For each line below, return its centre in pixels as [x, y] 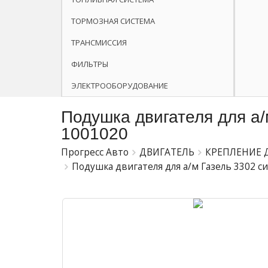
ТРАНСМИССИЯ [99, 42]
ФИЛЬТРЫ [90, 64]
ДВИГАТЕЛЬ [167, 152]
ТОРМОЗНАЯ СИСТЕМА [113, 21]
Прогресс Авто [95, 152]
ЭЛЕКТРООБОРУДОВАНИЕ [120, 86]
